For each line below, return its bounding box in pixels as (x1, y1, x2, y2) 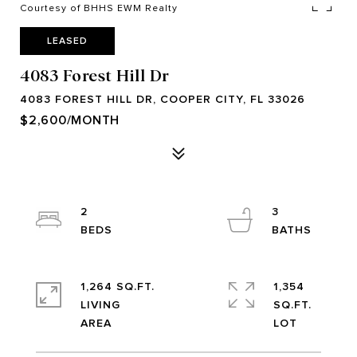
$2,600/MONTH (20, 113, 120, 127)
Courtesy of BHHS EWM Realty (20, 2, 178, 14)
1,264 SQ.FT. (80, 280, 155, 293)
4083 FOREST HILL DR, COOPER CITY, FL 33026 (20, 92, 305, 106)
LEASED (47, 35, 88, 46)
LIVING (80, 298, 120, 312)
